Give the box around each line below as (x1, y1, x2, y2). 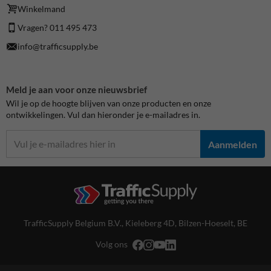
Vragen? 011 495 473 (18, 22, 97, 33)
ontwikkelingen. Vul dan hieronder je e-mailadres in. (6, 109, 200, 120)
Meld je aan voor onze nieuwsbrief (6, 83, 147, 95)
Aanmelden (208, 138, 257, 150)
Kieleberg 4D (125, 218, 175, 229)
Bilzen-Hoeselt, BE (178, 218, 247, 229)
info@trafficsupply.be (18, 41, 99, 52)
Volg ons (95, 239, 128, 250)
